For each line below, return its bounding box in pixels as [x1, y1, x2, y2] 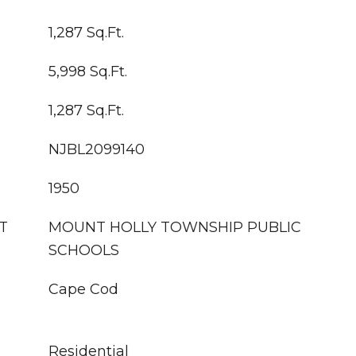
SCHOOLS [48, 242, 119, 259]
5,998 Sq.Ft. [48, 63, 127, 80]
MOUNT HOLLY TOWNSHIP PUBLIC [48, 219, 301, 236]
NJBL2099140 [48, 141, 145, 158]
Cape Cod [48, 281, 118, 298]
